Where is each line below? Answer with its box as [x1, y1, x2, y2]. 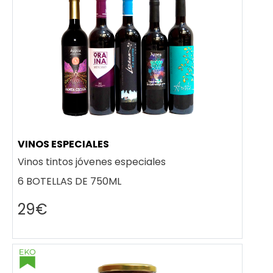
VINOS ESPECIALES [18, 137, 109, 152]
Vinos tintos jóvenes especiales [18, 154, 166, 169]
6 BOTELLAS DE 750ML [18, 174, 121, 188]
